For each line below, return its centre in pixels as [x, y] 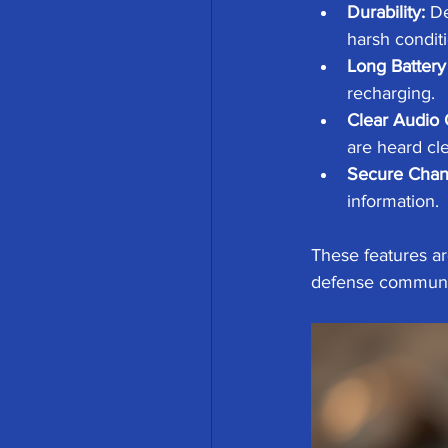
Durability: [386, 12]
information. [393, 201]
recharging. [391, 93]
